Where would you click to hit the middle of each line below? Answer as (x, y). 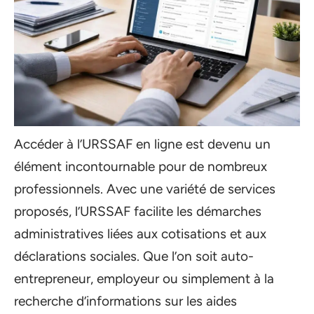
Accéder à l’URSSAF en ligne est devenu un (142, 144)
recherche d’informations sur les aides (125, 301)
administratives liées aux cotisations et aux (140, 234)
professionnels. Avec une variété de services (145, 189)
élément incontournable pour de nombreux (141, 166)
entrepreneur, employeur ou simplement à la (144, 279)
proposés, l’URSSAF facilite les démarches (138, 211)
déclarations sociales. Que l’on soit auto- (134, 256)
